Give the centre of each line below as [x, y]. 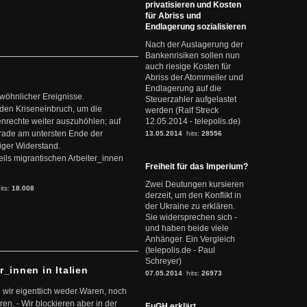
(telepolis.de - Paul [180, 250]
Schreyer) [163, 261]
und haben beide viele [187, 228]
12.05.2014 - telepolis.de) [193, 121]
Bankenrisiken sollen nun [193, 56]
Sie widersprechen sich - [191, 217]
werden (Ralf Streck [182, 110]
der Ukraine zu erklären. [190, 206]
